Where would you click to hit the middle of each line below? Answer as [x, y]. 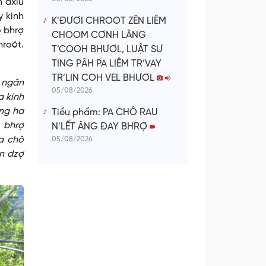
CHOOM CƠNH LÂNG [99, 36]
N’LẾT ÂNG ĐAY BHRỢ [101, 127]
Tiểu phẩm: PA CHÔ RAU [105, 113]
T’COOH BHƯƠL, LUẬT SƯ [107, 50]
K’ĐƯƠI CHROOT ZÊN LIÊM [109, 21]
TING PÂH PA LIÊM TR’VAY [107, 64]
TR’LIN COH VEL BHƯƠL [104, 78]
